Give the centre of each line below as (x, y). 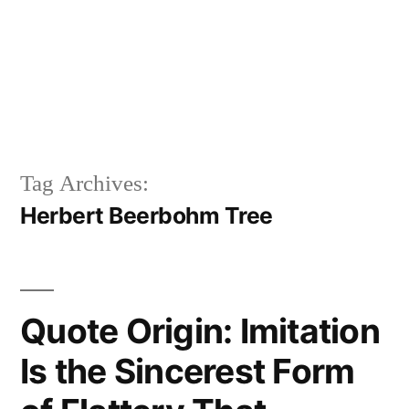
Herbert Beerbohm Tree (147, 215)
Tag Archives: (84, 184)
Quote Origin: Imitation (200, 330)
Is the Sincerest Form (188, 371)
